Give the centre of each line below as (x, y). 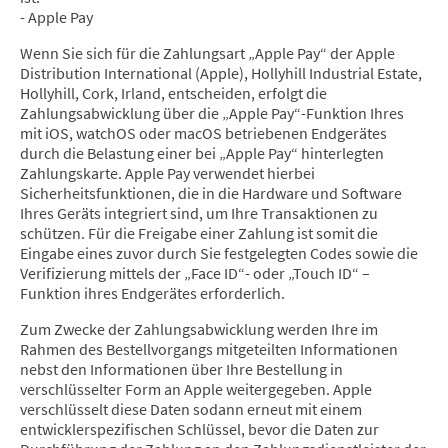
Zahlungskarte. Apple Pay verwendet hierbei (167, 173)
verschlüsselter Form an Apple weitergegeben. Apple (196, 389)
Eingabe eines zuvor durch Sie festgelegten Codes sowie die (219, 253)
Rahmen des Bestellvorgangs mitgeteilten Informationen (209, 349)
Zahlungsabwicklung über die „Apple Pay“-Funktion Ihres (212, 113)
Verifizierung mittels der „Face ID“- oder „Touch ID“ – (195, 273)
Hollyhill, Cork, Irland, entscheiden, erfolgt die (173, 93)
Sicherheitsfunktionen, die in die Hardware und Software (211, 193)
